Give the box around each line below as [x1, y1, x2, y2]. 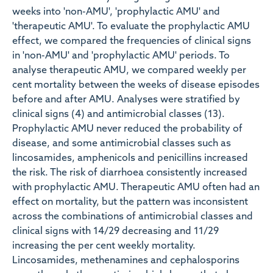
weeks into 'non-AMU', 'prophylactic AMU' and [12, 7, 220, 17]
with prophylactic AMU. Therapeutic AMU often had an [12, 183, 260, 193]
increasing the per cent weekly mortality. [12, 241, 196, 251]
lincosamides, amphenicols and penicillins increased [12, 154, 248, 163]
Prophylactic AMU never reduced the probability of [12, 124, 243, 134]
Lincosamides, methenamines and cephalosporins [12, 256, 239, 266]
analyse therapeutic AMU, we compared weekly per [12, 66, 246, 76]
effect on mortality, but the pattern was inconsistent [12, 197, 248, 207]
